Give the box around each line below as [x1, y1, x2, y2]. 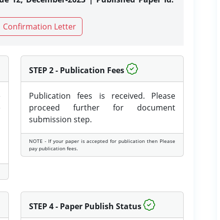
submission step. [29, 114, 92, 125]
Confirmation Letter [3, 21, 76, 32]
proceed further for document [29, 102, 175, 113]
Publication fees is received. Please [29, 90, 175, 101]
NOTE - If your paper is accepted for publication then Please [29, 137, 175, 144]
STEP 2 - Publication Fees [29, 65, 124, 76]
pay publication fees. [29, 145, 78, 152]
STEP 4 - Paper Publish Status [29, 201, 141, 212]
